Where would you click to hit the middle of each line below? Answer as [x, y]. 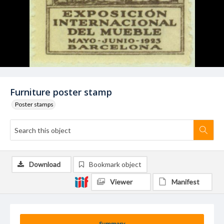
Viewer [121, 182]
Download [45, 164]
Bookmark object [115, 164]
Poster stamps [34, 104]
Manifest [185, 182]
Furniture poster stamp [61, 92]
